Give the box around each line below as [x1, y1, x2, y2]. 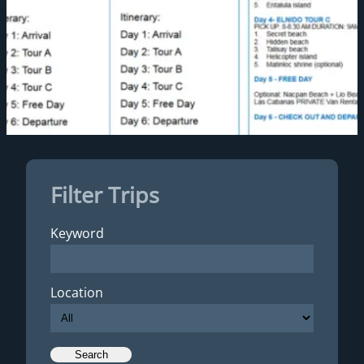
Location [50, 284, 103, 302]
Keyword [50, 224, 104, 243]
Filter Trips [50, 179, 159, 210]
